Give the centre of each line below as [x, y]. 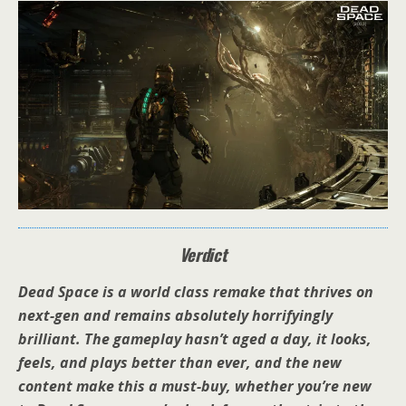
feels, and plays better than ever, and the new [180, 362]
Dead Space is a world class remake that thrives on [196, 291]
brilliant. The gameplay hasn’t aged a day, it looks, [195, 338]
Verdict [203, 254]
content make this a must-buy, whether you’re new [195, 386]
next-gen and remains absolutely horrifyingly [175, 315]
